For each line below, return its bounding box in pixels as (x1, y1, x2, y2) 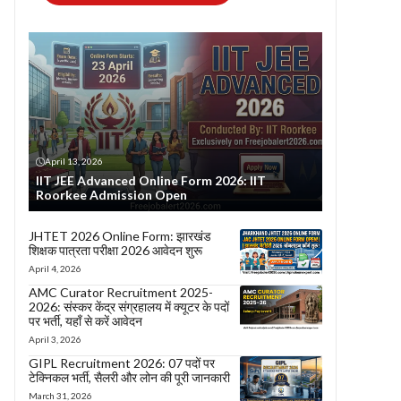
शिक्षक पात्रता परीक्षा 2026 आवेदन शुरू (29, 243, 202, 258)
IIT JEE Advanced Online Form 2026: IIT (36, 173, 266, 188)
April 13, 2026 (45, 156, 103, 166)
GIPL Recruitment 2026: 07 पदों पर (29, 355, 215, 371)
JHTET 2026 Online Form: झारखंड (29, 228, 211, 243)
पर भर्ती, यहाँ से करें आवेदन (29, 313, 142, 328)
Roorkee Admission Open (36, 187, 187, 202)
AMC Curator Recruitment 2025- (29, 285, 213, 300)
